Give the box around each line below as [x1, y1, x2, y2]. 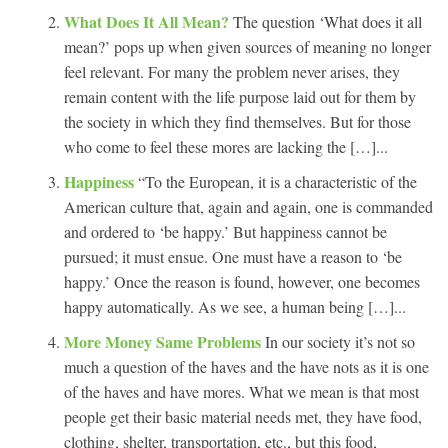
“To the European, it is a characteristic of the [138, 170, 417, 192]
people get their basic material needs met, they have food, [64, 405, 422, 427]
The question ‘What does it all [233, 10, 422, 32]
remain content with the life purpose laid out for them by [64, 85, 416, 107]
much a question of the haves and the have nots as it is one [64, 355, 429, 377]
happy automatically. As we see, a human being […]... [64, 295, 406, 317]
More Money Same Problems [64, 329, 265, 353]
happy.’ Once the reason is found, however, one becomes [64, 270, 420, 292]
